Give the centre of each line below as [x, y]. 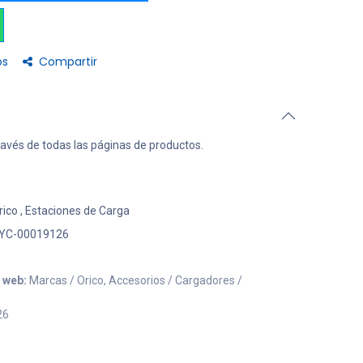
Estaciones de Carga [77, 211]
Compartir [68, 62]
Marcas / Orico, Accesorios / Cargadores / [136, 280]
